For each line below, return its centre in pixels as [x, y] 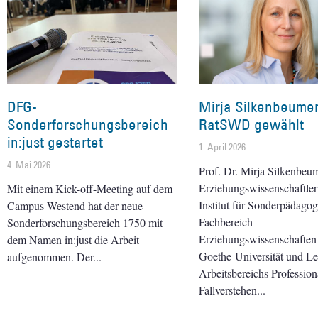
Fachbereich [226, 221]
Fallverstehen [228, 290]
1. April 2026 [222, 147]
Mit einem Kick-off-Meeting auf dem [90, 188]
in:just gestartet [55, 142]
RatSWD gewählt [251, 124]
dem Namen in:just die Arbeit [73, 239]
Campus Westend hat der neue [75, 205]
